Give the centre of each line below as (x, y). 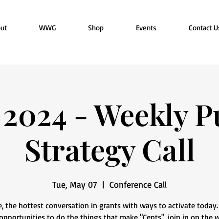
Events (146, 28)
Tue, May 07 (75, 184)
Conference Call (138, 184)
